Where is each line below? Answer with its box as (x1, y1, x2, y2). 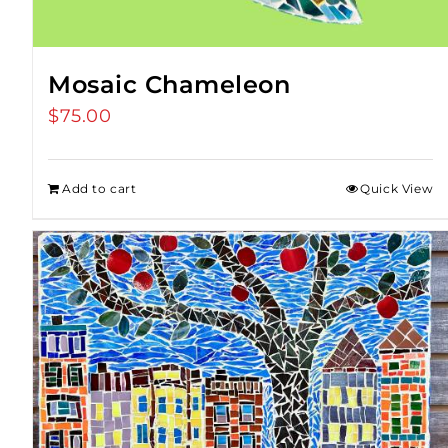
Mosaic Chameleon (48, 70, 290, 100)
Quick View (360, 181, 434, 197)
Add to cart (62, 181, 137, 197)
